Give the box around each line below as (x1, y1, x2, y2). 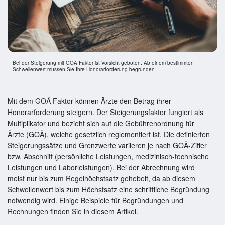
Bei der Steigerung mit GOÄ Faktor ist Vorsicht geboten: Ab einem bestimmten (13, 59, 194, 66)
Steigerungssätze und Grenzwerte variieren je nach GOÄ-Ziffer (8, 140, 207, 150)
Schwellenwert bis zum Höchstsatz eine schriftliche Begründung (8, 184, 209, 194)
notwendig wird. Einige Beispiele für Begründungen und (8, 195, 183, 205)
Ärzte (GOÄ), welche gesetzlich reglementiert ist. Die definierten (8, 129, 210, 139)
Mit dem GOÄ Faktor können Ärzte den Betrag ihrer (8, 95, 171, 106)
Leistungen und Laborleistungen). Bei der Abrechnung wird (8, 162, 195, 172)
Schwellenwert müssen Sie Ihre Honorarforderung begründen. (13, 65, 156, 73)
